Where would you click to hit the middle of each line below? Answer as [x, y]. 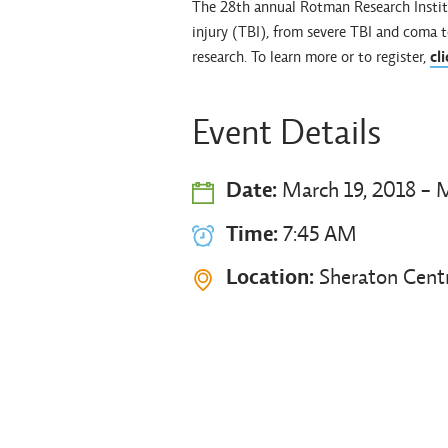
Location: [270, 276]
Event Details [286, 132]
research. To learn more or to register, [311, 57]
